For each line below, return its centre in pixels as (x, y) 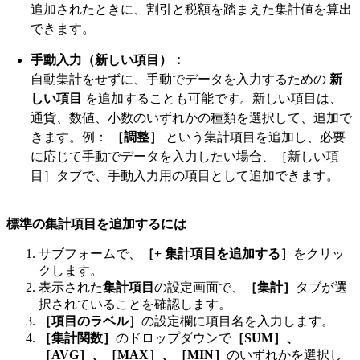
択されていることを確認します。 (135, 305)
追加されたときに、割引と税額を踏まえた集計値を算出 (191, 10)
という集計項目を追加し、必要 (256, 137)
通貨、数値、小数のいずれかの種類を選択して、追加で (191, 118)
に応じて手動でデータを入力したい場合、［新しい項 (185, 157)
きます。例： (71, 137)
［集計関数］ (77, 338)
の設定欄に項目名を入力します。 (238, 321)
